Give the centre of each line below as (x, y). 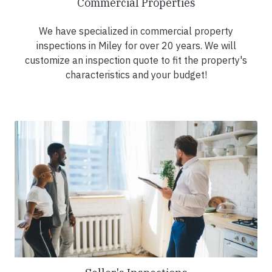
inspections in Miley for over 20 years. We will (136, 46)
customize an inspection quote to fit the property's (136, 60)
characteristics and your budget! (136, 75)
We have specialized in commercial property (136, 31)
